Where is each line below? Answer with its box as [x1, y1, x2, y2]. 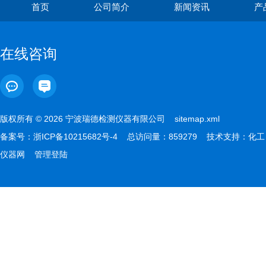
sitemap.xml [175, 113, 220, 123]
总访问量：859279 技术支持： [118, 131, 248, 141]
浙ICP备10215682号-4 [33, 131, 118, 141]
